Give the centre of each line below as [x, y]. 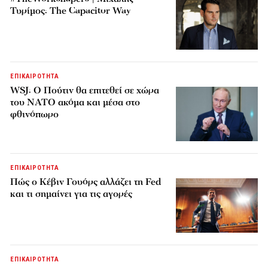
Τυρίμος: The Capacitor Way [71, 10]
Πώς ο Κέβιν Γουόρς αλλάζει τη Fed [86, 182]
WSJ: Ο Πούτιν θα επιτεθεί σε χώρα [85, 90]
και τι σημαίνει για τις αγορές [71, 194]
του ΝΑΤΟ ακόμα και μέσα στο [75, 102]
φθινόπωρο [35, 114]
